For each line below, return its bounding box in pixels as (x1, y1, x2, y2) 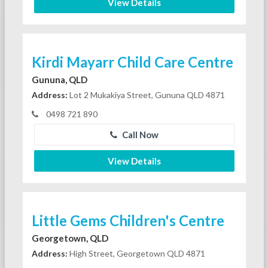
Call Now (120, 129, 159, 140)
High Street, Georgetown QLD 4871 (67, 248, 205, 258)
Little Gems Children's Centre (31, 211, 224, 229)
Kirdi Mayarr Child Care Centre (31, 53, 233, 71)
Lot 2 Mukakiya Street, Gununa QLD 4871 (67, 89, 225, 100)
